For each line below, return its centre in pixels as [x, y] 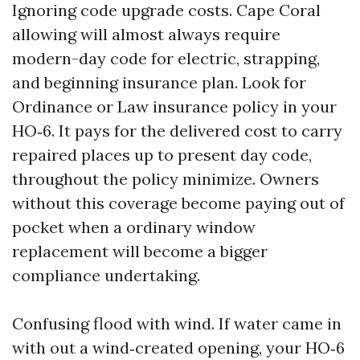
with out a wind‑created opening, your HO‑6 [178, 348]
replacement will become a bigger [140, 251]
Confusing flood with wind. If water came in [177, 323]
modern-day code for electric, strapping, [166, 58]
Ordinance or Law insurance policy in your [174, 106]
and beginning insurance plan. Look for [159, 82]
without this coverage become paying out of [178, 203]
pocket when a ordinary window [134, 227]
